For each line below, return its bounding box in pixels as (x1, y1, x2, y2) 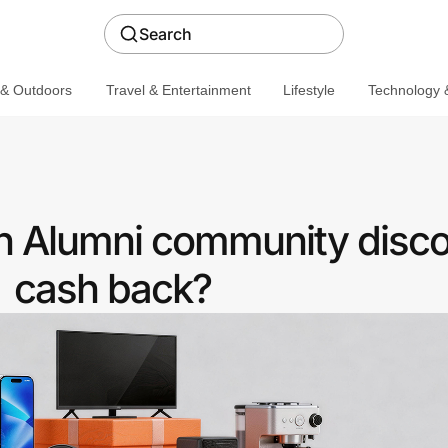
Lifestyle (282, 81, 335, 98)
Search (139, 24, 192, 44)
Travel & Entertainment (105, 81, 251, 98)
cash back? (13, 264, 211, 313)
